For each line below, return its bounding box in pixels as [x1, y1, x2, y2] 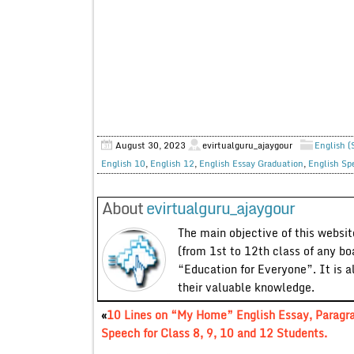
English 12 [149, 156, 194, 171]
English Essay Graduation [198, 156, 303, 171]
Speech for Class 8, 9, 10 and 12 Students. [100, 323, 327, 342]
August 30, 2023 [115, 137, 186, 153]
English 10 [100, 156, 145, 171]
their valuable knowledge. [177, 277, 314, 296]
